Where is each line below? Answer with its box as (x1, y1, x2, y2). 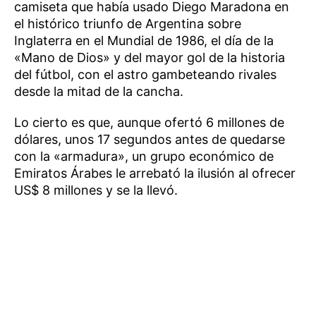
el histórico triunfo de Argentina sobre (14, 16, 241, 31)
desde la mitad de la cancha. (14, 83, 183, 99)
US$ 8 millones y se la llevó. (14, 182, 178, 197)
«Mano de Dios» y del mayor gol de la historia (14, 49, 285, 65)
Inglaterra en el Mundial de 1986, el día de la (14, 32, 274, 48)
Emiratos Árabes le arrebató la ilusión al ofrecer (14, 165, 296, 181)
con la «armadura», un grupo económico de (14, 148, 274, 164)
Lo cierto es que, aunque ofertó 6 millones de (14, 114, 284, 130)
